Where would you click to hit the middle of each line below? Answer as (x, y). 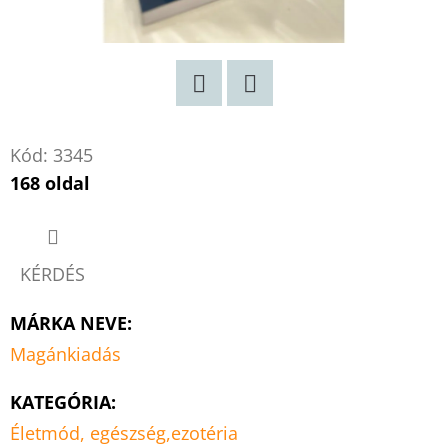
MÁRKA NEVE (68, 322)
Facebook (288, 120)
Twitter (226, 120)
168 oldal (50, 182)
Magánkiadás (65, 353)
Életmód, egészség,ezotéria (124, 432)
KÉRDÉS (52, 273)
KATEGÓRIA (60, 401)
